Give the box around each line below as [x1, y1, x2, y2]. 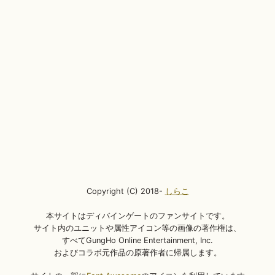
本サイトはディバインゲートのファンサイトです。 [45, 211, 230, 220]
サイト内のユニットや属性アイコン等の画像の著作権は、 [34, 223, 241, 233]
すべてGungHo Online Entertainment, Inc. [62, 236, 213, 245]
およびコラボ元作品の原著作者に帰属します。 [53, 248, 222, 257]
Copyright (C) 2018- [86, 187, 165, 196]
